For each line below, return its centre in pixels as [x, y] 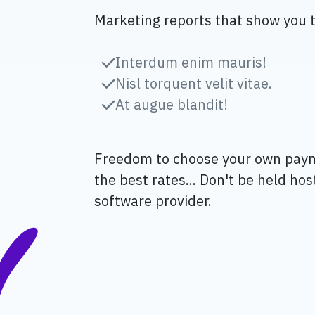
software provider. [153, 200]
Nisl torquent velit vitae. [194, 84]
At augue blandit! [172, 105]
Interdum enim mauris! [191, 63]
